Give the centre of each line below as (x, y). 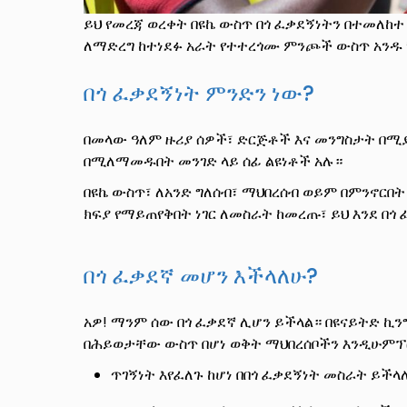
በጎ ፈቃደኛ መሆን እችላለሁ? (201, 276)
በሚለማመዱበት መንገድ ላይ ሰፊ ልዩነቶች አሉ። (213, 162)
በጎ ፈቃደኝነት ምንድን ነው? (199, 94)
